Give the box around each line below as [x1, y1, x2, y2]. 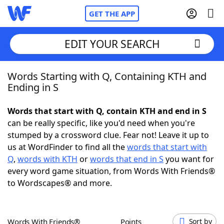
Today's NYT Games [27, 179, 104, 190]
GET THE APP [89, 8, 135, 18]
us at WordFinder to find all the [7, 141, 127, 152]
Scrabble [27, 152, 62, 163]
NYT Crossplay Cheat [27, 124, 105, 135]
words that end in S [90, 153, 163, 164]
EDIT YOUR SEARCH [64, 36, 160, 51]
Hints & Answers [104, 179, 166, 190]
